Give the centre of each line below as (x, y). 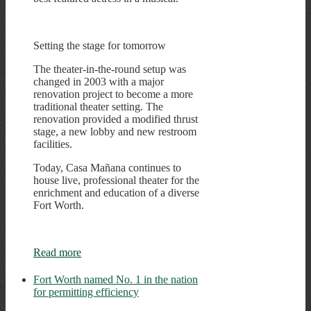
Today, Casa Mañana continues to (107, 167)
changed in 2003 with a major (99, 81)
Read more (57, 252)
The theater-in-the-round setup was (110, 69)
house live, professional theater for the (116, 180)
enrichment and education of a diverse (116, 192)
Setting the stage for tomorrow (100, 45)
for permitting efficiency (86, 292)
